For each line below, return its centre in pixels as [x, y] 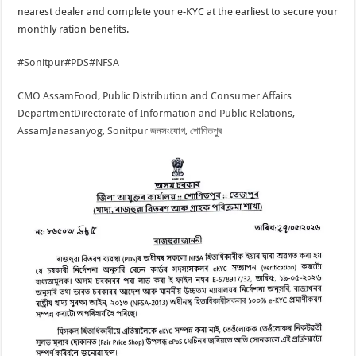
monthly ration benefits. [74, 29]
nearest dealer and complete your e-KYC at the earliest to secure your [178, 12]
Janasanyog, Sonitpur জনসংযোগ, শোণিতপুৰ [135, 131]
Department [46, 114]
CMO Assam [46, 96]
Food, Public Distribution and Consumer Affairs [183, 96]
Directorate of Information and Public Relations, [185, 114]
